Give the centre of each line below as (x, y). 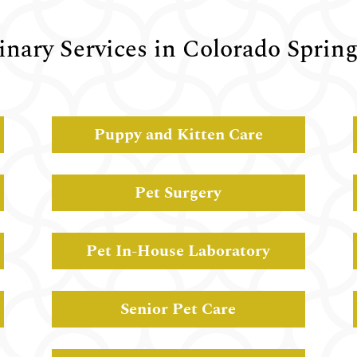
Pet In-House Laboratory (178, 251)
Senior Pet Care (178, 309)
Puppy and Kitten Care (178, 135)
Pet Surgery (178, 193)
